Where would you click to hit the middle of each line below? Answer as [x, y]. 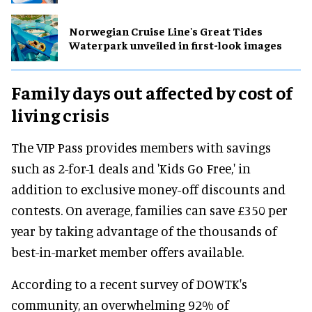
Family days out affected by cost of [152, 92]
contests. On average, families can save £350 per [149, 210]
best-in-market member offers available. [127, 251]
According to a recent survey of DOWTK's [129, 283]
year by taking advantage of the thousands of [144, 231]
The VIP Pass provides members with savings [141, 147]
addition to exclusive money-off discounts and [148, 189]
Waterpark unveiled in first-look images [175, 45]
